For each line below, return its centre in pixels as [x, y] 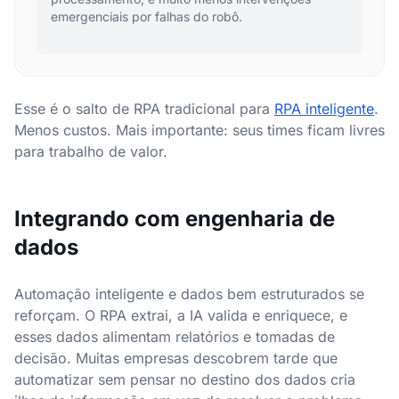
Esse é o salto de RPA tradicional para [144, 109]
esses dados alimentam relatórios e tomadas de [175, 337]
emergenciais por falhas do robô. [147, 16]
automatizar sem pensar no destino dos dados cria [185, 379]
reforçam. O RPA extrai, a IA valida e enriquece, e [181, 315]
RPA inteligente [324, 109]
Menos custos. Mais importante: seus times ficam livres [199, 130]
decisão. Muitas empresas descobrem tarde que [176, 358]
